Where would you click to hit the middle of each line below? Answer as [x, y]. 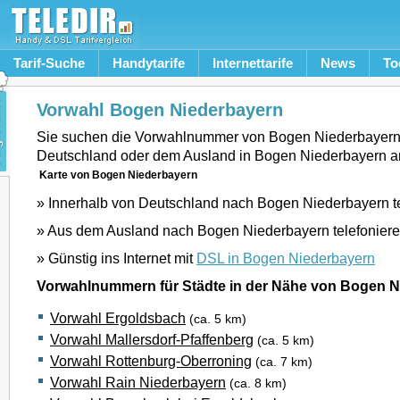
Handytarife [149, 63]
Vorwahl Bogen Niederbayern [160, 109]
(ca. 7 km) [284, 362]
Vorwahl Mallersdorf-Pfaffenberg [152, 339]
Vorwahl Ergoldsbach [118, 318]
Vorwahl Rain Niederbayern [138, 382]
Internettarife [253, 63]
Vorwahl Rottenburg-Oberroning [151, 361]
